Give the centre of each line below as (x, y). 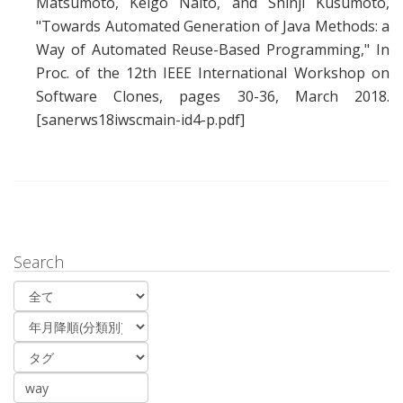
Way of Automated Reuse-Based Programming (199, 50)
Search (39, 262)
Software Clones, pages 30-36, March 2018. (213, 97)
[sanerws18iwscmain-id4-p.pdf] (140, 120)
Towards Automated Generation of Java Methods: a (215, 27)
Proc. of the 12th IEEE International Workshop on (213, 73)
